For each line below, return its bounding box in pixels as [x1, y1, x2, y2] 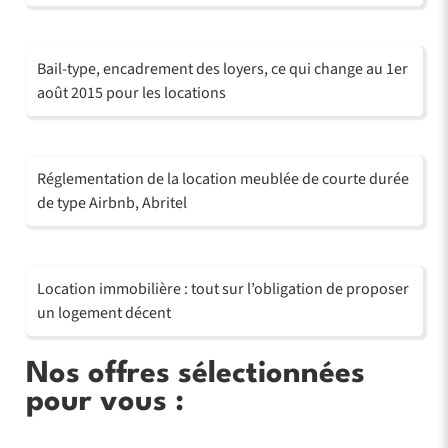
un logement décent [36, 301, 171, 324]
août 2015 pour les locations [36, 81, 226, 104]
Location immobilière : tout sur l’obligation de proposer [36, 277, 409, 300]
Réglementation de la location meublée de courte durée [36, 167, 409, 190]
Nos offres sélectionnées [25, 359, 365, 389]
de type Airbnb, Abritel [36, 191, 187, 214]
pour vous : [25, 387, 184, 417]
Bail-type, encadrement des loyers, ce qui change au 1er [36, 57, 408, 80]
